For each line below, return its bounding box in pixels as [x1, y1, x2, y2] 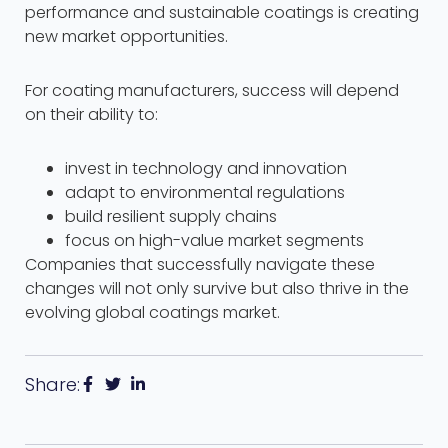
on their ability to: [25, 103, 158, 127]
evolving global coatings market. [25, 301, 280, 325]
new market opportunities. [25, 25, 228, 49]
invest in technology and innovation [65, 157, 347, 181]
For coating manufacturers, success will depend [25, 79, 399, 103]
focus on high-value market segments [65, 229, 364, 253]
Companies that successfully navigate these [25, 253, 375, 277]
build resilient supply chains [65, 205, 277, 229]
